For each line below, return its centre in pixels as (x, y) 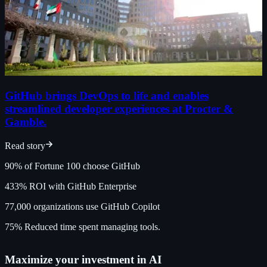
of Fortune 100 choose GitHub (82, 166)
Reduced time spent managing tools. (92, 227)
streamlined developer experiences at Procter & (119, 108)
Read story (25, 146)
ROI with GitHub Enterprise (83, 187)
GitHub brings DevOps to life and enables (107, 95)
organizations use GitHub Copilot (97, 207)
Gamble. (26, 122)
